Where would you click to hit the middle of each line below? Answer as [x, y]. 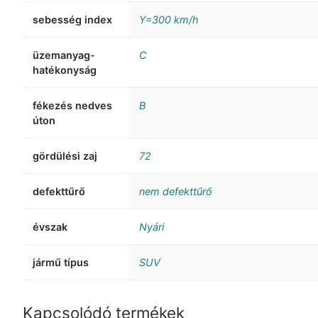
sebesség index [73, 20]
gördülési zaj [65, 156]
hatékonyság [65, 70]
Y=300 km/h [169, 20]
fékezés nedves [73, 106]
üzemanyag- [64, 55]
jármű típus [61, 263]
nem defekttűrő [176, 192]
